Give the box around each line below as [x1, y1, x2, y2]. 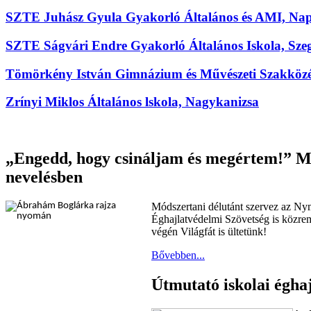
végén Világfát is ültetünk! [151, 225, 267, 237]
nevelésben [6, 168, 83, 186]
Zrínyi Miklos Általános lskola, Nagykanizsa [6, 94, 259, 110]
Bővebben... [151, 249, 205, 261]
